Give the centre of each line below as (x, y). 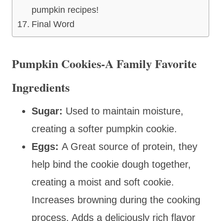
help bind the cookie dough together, (111, 164)
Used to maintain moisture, (123, 111)
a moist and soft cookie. (120, 182)
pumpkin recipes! (65, 10)
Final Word (53, 24)
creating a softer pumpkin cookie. (104, 129)
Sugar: (47, 111)
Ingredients (41, 87)
